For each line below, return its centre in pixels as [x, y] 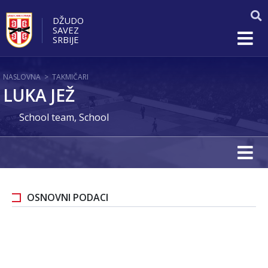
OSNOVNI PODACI [68, 197]
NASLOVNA [22, 77]
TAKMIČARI [70, 77]
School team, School [64, 117]
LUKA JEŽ [39, 95]
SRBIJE [66, 39]
